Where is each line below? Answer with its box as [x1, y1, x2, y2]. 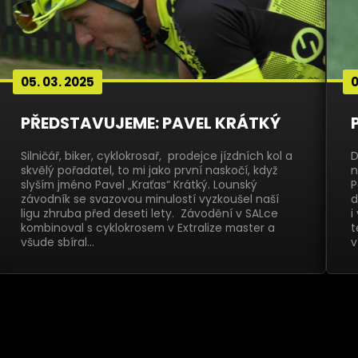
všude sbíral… [20, 234, 94, 250]
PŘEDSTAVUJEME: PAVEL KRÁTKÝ [20, 112, 280, 134]
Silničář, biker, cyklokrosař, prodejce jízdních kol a [20, 148, 292, 164]
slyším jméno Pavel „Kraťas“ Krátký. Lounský [20, 177, 257, 193]
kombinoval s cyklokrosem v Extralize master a [20, 220, 275, 236]
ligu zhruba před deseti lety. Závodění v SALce [20, 205, 278, 221]
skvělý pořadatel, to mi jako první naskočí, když [20, 162, 277, 178]
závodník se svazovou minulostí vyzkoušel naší [20, 191, 279, 207]
